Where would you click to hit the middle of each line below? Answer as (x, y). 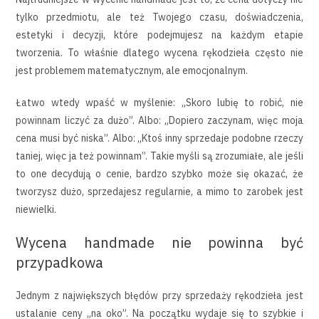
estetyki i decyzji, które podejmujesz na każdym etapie (159, 35)
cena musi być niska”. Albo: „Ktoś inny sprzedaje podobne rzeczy (159, 138)
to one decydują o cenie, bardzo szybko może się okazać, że (159, 173)
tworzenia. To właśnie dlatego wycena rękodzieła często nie (159, 52)
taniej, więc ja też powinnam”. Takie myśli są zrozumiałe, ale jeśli (159, 156)
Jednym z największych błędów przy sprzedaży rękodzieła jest (159, 295)
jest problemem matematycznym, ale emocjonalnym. (132, 70)
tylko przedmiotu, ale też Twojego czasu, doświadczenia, (159, 17)
